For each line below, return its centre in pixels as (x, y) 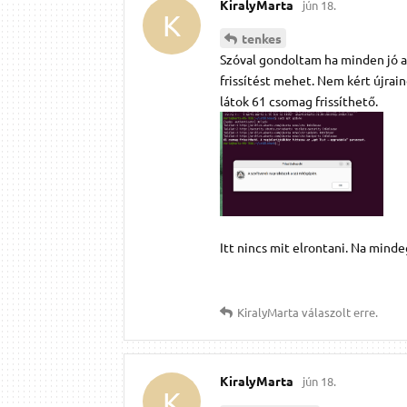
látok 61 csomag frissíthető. (299, 101)
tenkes (262, 39)
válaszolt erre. (338, 313)
